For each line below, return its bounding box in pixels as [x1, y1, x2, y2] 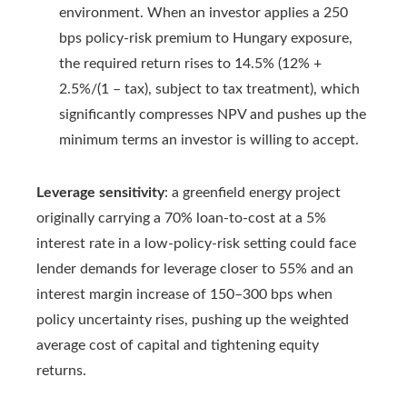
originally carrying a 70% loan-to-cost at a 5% [36, 211, 326, 226]
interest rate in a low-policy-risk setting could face [36, 236, 356, 252]
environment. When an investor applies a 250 [59, 5, 348, 21]
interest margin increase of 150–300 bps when [36, 287, 333, 303]
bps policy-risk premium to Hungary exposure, [59, 31, 352, 46]
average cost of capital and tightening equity [36, 338, 319, 353]
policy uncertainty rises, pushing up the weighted [36, 313, 349, 328]
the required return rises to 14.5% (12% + [59, 56, 322, 72]
